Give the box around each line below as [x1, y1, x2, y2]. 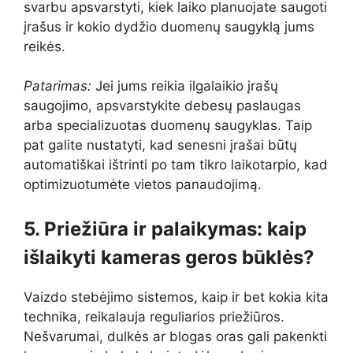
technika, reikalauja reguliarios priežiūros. [24, 308, 284, 325]
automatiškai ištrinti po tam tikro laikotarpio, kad [24, 157, 328, 173]
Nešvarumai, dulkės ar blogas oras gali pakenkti [24, 328, 327, 344]
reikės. [24, 38, 65, 54]
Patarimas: [24, 78, 91, 95]
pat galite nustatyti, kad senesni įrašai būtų [24, 137, 297, 154]
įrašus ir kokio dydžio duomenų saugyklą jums [24, 18, 314, 35]
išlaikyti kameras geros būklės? [24, 245, 314, 269]
